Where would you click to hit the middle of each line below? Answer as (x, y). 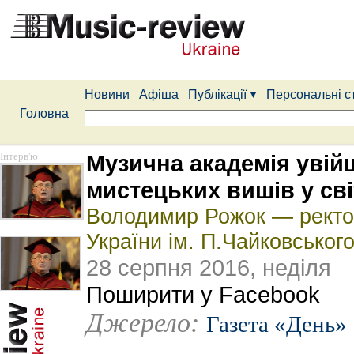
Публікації (219, 94)
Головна (44, 113)
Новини (107, 94)
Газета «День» (277, 324)
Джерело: (143, 323)
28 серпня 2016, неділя (209, 267)
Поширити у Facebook (203, 294)
